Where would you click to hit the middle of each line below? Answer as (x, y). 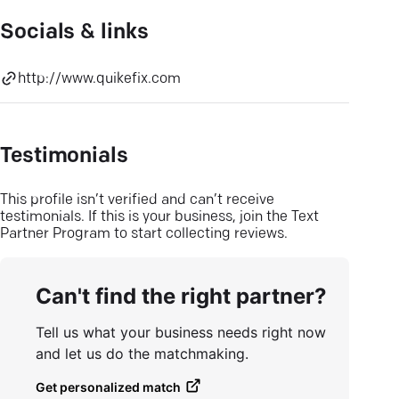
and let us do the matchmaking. (142, 354)
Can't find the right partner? (181, 296)
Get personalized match (108, 387)
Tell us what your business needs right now (181, 332)
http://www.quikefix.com (99, 79)
